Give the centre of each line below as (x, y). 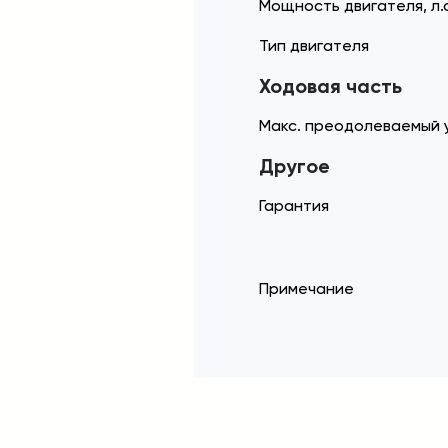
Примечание (306, 288)
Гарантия (294, 205)
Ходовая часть (330, 86)
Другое (294, 166)
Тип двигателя (314, 45)
